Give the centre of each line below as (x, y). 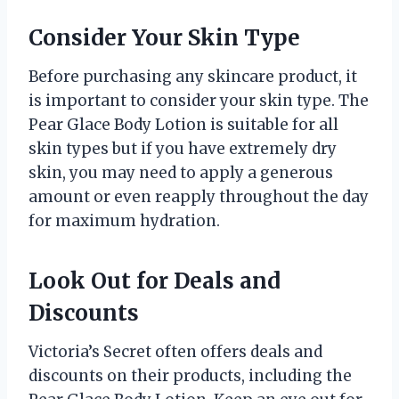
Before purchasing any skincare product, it (193, 77)
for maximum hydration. (124, 221)
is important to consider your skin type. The (199, 101)
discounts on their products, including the (190, 376)
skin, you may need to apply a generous (181, 173)
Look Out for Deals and (155, 281)
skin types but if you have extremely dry (183, 149)
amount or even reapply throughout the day (199, 197)
